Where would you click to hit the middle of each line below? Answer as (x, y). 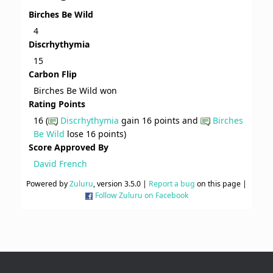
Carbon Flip (53, 74)
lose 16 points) (95, 134)
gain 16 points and (160, 121)
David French (60, 164)
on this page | (221, 184)
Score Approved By (69, 147)
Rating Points (57, 104)
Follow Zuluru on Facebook (142, 196)
